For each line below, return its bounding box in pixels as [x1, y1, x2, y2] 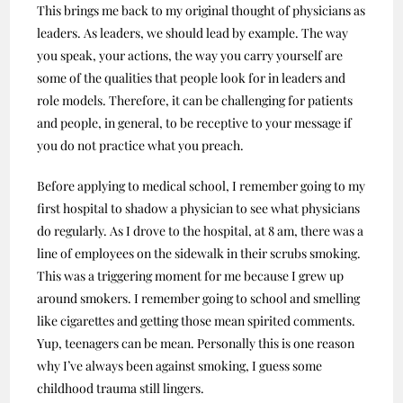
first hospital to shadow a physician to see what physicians [37, 200, 361, 218]
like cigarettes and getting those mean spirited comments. [37, 312, 356, 330]
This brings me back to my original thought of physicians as [37, 2, 366, 20]
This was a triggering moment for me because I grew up [37, 267, 345, 285]
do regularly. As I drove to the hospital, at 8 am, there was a [37, 222, 364, 240]
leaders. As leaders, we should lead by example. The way [37, 24, 349, 42]
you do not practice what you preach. [37, 137, 247, 155]
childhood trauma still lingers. [37, 380, 210, 398]
